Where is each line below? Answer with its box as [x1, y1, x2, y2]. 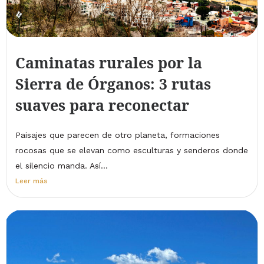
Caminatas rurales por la [15, 52, 202, 73]
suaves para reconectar [15, 95, 189, 115]
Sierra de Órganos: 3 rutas [15, 74, 211, 94]
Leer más [15, 177, 48, 186]
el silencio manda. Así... [15, 161, 108, 171]
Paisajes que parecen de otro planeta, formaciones [15, 130, 220, 140]
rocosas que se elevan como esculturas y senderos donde [15, 146, 248, 156]
